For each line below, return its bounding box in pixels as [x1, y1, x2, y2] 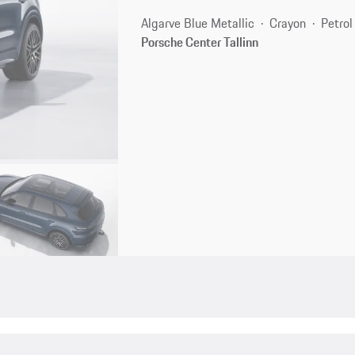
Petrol [321, 13, 353, 32]
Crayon [269, 13, 307, 32]
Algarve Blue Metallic [141, 13, 255, 32]
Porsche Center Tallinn [141, 32, 259, 52]
